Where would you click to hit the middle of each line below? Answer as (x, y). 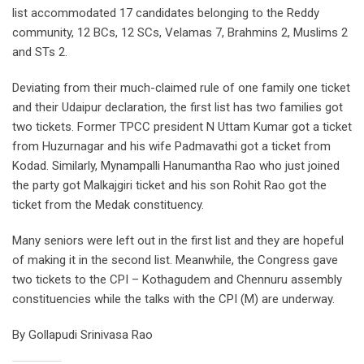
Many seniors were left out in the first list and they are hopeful (178, 240)
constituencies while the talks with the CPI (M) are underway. (173, 299)
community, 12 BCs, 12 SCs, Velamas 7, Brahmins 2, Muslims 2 (180, 32)
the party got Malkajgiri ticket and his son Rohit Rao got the (169, 185)
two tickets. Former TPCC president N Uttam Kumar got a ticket (182, 126)
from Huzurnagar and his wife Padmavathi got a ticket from (171, 146)
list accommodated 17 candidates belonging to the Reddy (166, 13)
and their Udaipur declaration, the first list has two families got (178, 107)
